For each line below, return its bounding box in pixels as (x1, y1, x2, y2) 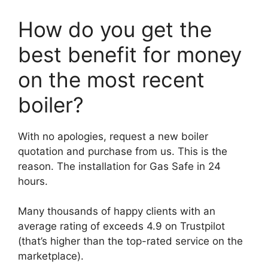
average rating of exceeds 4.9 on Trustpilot (18, 220, 225, 233)
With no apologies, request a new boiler (18, 130, 208, 142)
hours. (18, 175, 48, 187)
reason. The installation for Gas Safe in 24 (18, 160, 221, 172)
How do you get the (18, 16, 212, 42)
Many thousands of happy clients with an (18, 205, 215, 218)
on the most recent (18, 66, 205, 92)
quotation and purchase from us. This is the (18, 145, 227, 157)
